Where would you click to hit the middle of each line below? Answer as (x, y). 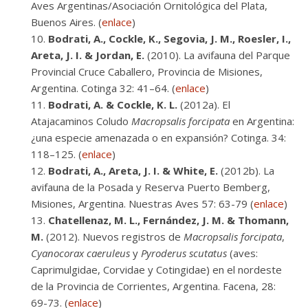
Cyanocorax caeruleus (80, 253)
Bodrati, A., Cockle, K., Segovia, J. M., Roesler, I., (169, 38)
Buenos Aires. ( (66, 22)
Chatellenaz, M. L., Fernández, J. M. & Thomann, (168, 220)
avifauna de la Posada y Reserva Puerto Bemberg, (151, 187)
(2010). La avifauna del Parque (217, 55)
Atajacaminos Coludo (81, 121)
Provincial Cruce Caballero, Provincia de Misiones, (147, 71)
